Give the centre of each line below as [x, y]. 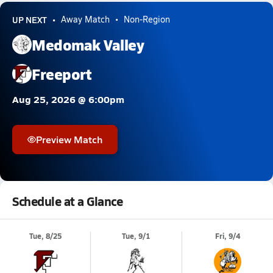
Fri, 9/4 [227, 236]
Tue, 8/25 [45, 236]
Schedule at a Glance [68, 201]
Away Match [85, 19]
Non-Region [147, 19]
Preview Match [69, 139]
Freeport [62, 73]
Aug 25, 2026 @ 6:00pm [68, 99]
